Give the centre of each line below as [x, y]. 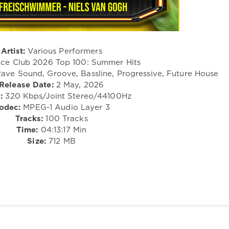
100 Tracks [65, 119]
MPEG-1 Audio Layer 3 [65, 107]
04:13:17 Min [62, 130]
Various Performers [64, 51]
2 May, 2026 [79, 85]
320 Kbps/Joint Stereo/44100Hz [67, 96]
